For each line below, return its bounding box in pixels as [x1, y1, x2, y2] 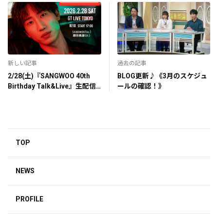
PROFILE [16, 195, 43, 203]
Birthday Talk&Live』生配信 [8, 82, 96, 90]
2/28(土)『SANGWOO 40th [8, 72, 90, 80]
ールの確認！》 [117, 82, 165, 90]
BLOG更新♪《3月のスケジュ [117, 72, 207, 80]
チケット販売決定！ [8, 92, 69, 100]
